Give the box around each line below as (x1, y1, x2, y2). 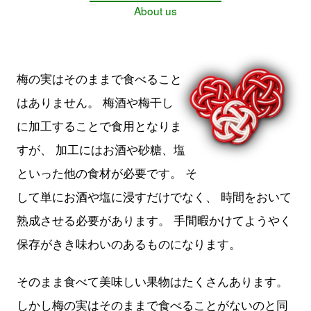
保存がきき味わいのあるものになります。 (17, 235, 241, 253)
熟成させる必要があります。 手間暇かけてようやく (17, 211, 292, 229)
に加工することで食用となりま (17, 117, 182, 135)
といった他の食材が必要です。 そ (17, 164, 197, 182)
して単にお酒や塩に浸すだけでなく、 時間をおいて (17, 187, 292, 205)
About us (134, 3, 177, 19)
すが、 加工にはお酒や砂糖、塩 (17, 140, 185, 158)
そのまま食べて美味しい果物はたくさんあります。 (17, 272, 288, 290)
